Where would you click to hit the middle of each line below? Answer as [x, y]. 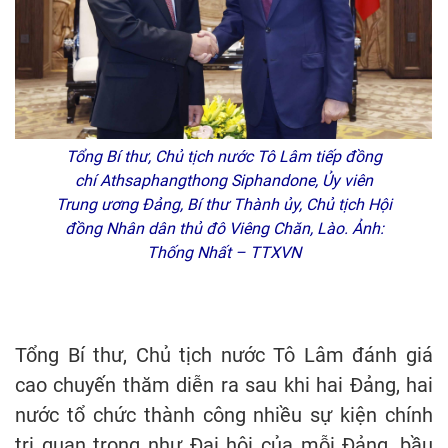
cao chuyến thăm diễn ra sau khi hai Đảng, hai [224, 385]
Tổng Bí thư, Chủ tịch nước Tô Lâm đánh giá [224, 355]
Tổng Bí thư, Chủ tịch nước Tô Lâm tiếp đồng [224, 157]
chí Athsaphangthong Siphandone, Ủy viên [224, 181]
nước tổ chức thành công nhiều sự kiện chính [224, 415]
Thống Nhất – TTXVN [224, 253]
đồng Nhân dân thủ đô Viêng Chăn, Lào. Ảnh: [224, 229]
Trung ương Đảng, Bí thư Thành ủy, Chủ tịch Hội [224, 205]
